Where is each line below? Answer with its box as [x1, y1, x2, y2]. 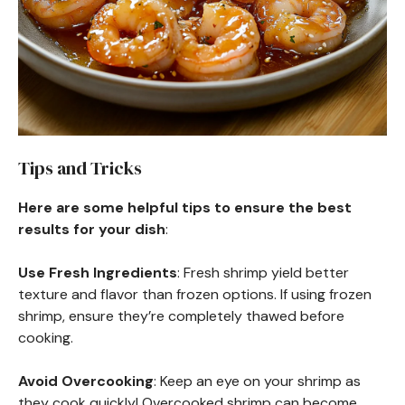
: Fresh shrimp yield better [177, 262, 349, 282]
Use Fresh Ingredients [18, 262, 177, 282]
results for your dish [18, 219, 165, 239]
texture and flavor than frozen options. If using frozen [18, 284, 372, 304]
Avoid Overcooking [18, 371, 154, 391]
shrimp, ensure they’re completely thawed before [18, 306, 344, 325]
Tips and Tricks [18, 155, 142, 181]
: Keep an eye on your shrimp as [154, 371, 361, 391]
